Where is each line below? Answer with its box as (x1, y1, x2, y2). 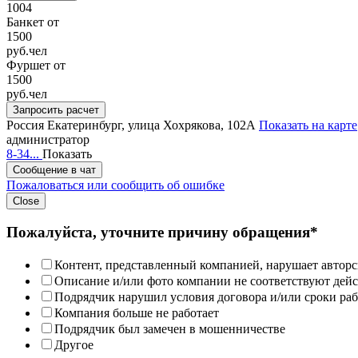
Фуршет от (6, 58, 66, 72)
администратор (6, 132, 89, 146)
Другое (54, 338, 93, 352)
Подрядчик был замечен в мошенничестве (54, 322, 285, 336)
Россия (6, 117, 44, 132)
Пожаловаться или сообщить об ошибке (6, 177, 225, 192)
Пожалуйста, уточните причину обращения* (6, 224, 318, 241)
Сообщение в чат (13, 163, 96, 176)
